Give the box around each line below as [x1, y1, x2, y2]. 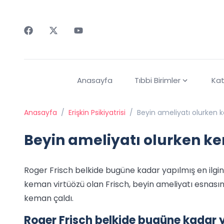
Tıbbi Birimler [134, 75, 180, 86]
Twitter [48, 34, 77, 46]
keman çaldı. [24, 192, 73, 204]
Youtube [73, 34, 106, 46]
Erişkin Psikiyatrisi [68, 107, 125, 118]
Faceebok [23, 34, 63, 46]
